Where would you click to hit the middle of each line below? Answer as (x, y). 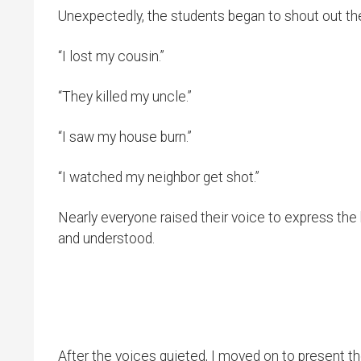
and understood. (106, 238)
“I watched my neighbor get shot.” (159, 177)
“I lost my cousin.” (111, 56)
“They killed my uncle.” (125, 96)
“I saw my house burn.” (125, 137)
